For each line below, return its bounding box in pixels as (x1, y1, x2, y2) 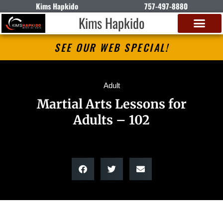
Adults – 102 (73, 111, 150, 128)
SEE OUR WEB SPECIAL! (54, 39, 169, 55)
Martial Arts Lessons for (36, 96, 187, 112)
